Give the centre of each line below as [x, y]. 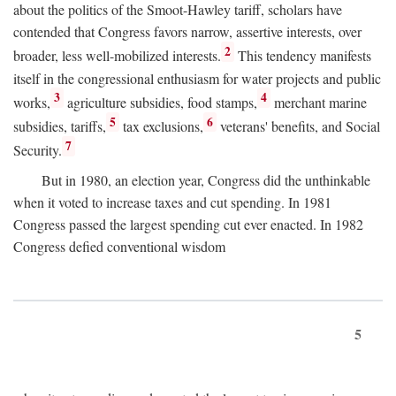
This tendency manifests [303, 56]
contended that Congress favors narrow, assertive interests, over [187, 32]
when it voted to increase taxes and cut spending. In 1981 [172, 202]
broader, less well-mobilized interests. [117, 56]
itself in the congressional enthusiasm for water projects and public [197, 78]
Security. [38, 150]
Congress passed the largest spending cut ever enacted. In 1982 [188, 224]
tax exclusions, [162, 126]
